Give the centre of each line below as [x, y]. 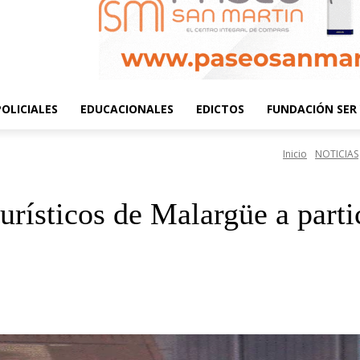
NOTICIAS [337, 154]
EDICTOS [220, 109]
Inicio [295, 154]
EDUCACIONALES [127, 109]
